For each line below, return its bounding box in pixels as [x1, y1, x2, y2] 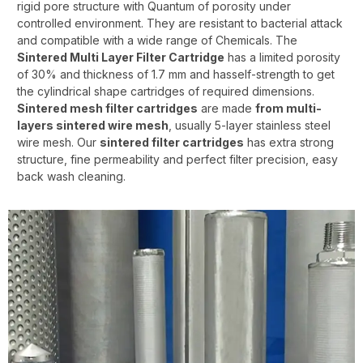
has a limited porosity [224, 49, 340, 64]
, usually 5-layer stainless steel [169, 117, 331, 132]
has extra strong [244, 135, 334, 149]
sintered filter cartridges [100, 135, 244, 149]
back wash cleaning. [17, 169, 129, 183]
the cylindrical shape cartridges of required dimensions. [17, 83, 314, 98]
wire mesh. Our [17, 135, 100, 149]
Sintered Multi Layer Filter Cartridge [17, 49, 224, 64]
